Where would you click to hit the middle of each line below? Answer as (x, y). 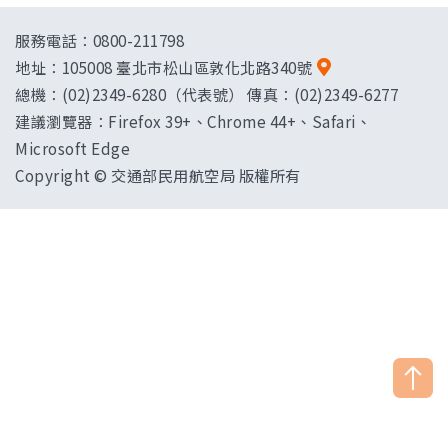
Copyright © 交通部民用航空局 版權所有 (158, 175)
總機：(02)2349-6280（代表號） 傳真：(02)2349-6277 (206, 94)
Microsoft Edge (72, 148)
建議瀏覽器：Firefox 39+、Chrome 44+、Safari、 (193, 121)
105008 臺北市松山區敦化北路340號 (186, 67)
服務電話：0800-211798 (99, 40)
